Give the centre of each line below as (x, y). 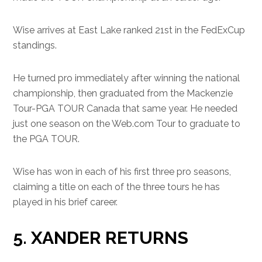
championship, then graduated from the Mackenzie (123, 93)
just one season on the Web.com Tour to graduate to (127, 124)
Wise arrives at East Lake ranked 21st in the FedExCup (129, 30)
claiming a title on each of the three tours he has (117, 187)
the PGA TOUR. (46, 139)
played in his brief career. (65, 202)
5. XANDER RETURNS (101, 238)
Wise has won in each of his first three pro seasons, (122, 172)
